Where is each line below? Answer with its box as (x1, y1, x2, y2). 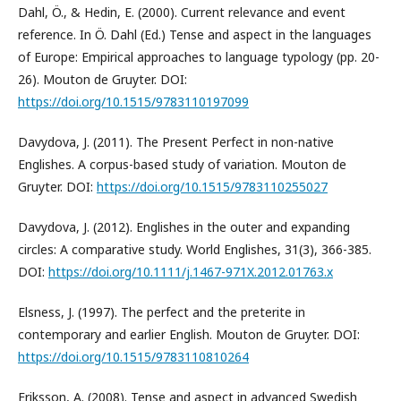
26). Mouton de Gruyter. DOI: (18, 71, 187, 89)
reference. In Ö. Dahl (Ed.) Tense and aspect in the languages (18, 26, 371, 44)
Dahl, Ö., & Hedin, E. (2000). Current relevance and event (18, 4, 346, 21)
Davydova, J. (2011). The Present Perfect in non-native (18, 133, 334, 151)
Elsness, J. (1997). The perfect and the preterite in (18, 303, 305, 321)
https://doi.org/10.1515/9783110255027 (97, 178, 328, 196)
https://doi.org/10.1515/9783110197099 (18, 93, 249, 111)
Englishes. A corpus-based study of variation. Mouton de (18, 156, 346, 174)
